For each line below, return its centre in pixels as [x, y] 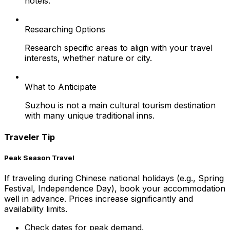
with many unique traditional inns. [90, 116]
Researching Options [65, 30]
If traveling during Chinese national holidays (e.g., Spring [114, 178]
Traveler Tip [30, 137]
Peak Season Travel [39, 157]
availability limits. [36, 209]
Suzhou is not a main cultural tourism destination [120, 106]
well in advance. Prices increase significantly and [99, 199]
